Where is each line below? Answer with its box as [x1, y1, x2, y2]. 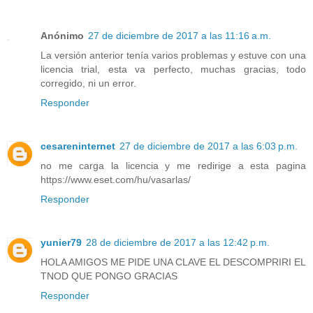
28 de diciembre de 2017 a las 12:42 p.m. [86, 236, 270, 248]
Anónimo [41, 29, 84, 41]
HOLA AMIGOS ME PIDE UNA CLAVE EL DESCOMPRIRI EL [41, 256, 306, 268]
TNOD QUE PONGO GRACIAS [41, 270, 177, 282]
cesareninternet [41, 140, 115, 152]
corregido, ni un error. [41, 77, 136, 89]
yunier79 [41, 236, 82, 248]
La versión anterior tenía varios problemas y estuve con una [41, 49, 306, 61]
